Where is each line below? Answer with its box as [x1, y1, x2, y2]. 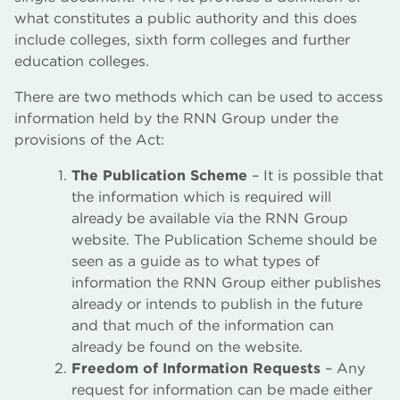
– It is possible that [247, 167, 383, 184]
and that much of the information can [71, 317, 334, 334]
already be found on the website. [71, 338, 303, 355]
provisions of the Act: [14, 131, 164, 148]
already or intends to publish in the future [71, 296, 362, 312]
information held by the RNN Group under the [14, 110, 338, 127]
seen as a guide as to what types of [71, 253, 320, 270]
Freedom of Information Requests [71, 360, 325, 377]
